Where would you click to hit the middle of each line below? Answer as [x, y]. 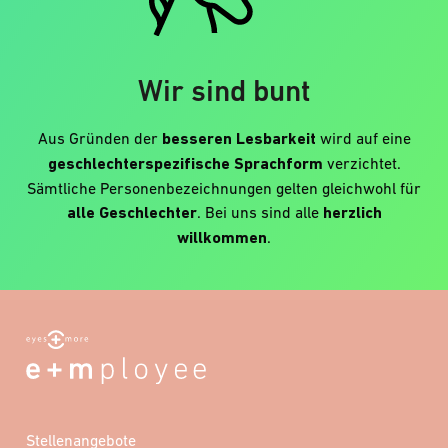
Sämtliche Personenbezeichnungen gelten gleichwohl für [224, 187]
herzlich [352, 212]
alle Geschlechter [131, 212]
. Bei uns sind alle [259, 211]
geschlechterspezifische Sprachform [185, 163]
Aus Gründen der [99, 137]
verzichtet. [361, 162]
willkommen [222, 237]
